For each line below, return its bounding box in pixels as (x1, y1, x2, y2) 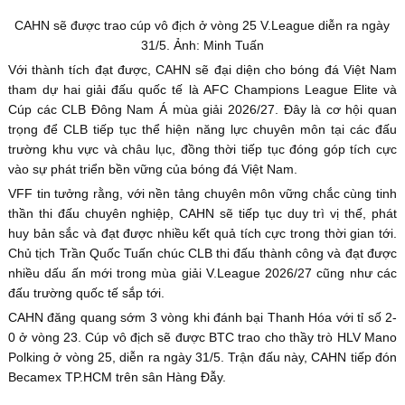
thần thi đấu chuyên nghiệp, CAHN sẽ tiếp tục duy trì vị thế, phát (7, 206, 398, 221)
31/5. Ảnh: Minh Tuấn (140, 38, 264, 53)
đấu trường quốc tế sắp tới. (7, 286, 165, 301)
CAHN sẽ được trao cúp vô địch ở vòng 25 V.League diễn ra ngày (14, 18, 391, 33)
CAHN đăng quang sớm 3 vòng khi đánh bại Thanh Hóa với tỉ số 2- (7, 310, 398, 325)
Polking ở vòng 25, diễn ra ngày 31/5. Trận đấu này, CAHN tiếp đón (7, 350, 398, 365)
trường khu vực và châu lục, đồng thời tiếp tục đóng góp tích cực (7, 142, 398, 157)
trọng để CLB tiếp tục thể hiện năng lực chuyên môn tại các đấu (7, 122, 398, 137)
